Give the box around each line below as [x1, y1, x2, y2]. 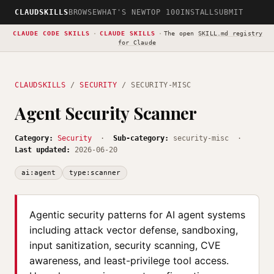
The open [164, 30, 198, 37]
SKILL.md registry [198, 30, 263, 37]
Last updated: [15, 146, 70, 154]
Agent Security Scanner [15, 102, 197, 124]
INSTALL [180, 8, 215, 17]
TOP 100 [146, 8, 180, 17]
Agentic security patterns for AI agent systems [29, 209, 245, 221]
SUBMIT [214, 8, 244, 17]
